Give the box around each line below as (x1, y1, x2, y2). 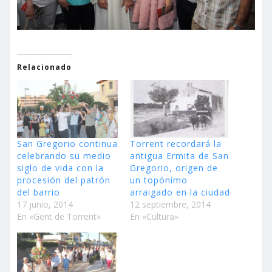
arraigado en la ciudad (130, 186, 230, 198)
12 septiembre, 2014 (130, 198, 211, 210)
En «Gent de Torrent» (17, 210, 101, 222)
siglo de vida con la (17, 161, 104, 174)
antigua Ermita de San (130, 149, 229, 161)
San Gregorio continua (17, 137, 118, 149)
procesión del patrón (17, 174, 110, 186)
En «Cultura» (130, 210, 178, 222)
